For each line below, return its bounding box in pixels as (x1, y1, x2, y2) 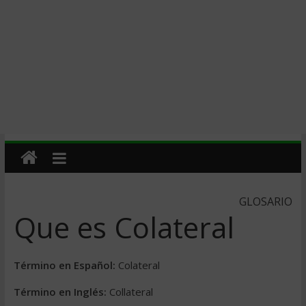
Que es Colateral (13, 208, 234, 247)
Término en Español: (13, 258, 115, 272)
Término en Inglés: (13, 285, 107, 298)
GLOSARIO (239, 194, 293, 209)
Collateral (106, 285, 153, 298)
